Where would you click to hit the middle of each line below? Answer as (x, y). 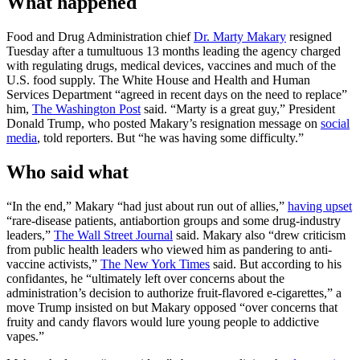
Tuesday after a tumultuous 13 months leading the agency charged (174, 51)
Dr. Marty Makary (240, 37)
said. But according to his (276, 264)
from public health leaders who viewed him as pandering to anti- (169, 250)
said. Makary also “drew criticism (259, 235)
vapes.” (25, 337)
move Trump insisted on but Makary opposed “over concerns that (172, 308)
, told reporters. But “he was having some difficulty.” (170, 138)
